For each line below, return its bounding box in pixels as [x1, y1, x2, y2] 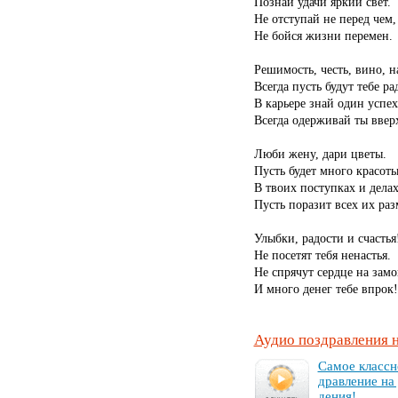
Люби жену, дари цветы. [253, 146, 386, 161]
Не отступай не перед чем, [253, 11, 396, 26]
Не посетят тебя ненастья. [253, 247, 391, 262]
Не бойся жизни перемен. [253, 28, 393, 43]
